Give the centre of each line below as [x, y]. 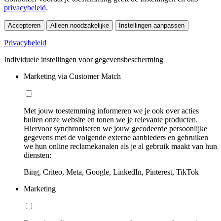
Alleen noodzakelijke [80, 25]
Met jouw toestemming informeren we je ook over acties [111, 110]
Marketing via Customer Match [72, 76]
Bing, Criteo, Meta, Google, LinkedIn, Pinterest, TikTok [111, 172]
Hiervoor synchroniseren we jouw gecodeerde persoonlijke [115, 128]
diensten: [37, 155]
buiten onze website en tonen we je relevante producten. [111, 119]
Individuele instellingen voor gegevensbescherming [84, 59]
